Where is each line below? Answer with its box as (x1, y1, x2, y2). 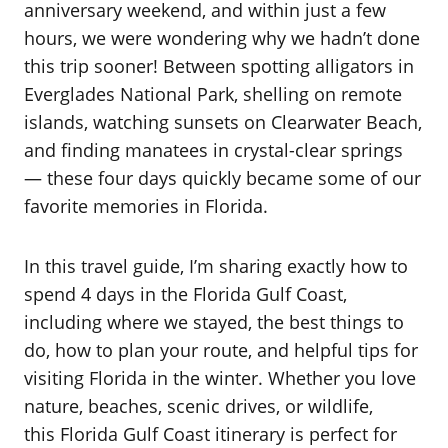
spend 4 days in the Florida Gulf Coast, (24, 282, 347, 306)
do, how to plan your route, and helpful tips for (24, 338, 418, 362)
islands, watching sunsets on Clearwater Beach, (24, 110, 422, 134)
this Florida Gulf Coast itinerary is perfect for (24, 422, 397, 446)
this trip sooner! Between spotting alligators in (24, 54, 414, 78)
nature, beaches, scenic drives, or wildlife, (24, 394, 373, 418)
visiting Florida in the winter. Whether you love (24, 366, 416, 390)
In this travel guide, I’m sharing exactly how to (24, 254, 408, 278)
